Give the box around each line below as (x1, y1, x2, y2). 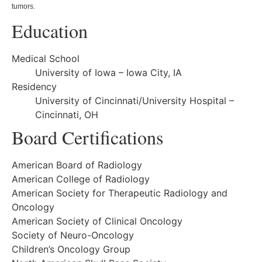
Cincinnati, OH (35, 109, 98, 121)
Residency (12, 81, 57, 93)
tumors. (12, 2, 35, 11)
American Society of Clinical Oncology (12, 215, 185, 227)
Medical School (12, 53, 80, 65)
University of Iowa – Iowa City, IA (35, 67, 182, 79)
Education (12, 18, 88, 44)
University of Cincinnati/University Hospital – (35, 95, 234, 107)
